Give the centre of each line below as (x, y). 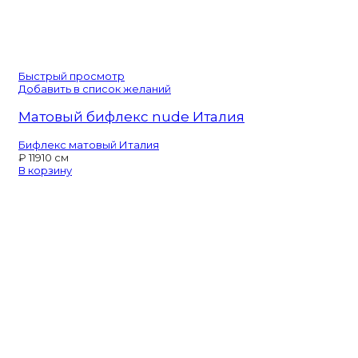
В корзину (45, 170)
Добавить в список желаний (95, 88)
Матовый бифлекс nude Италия (131, 116)
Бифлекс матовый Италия (89, 144)
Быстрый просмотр (72, 76)
